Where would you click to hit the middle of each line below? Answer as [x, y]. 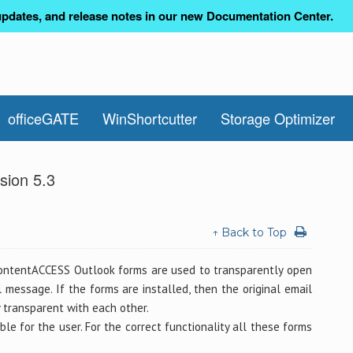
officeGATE [44, 118]
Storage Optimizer [278, 118]
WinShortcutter [150, 118]
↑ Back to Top [249, 232]
